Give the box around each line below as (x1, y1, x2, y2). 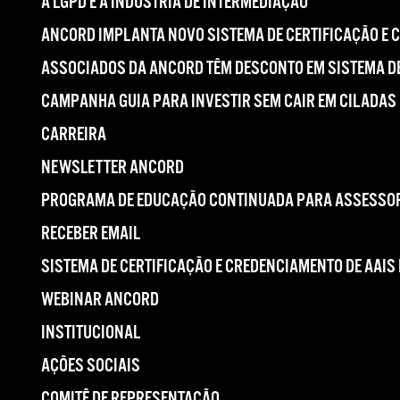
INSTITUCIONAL (41, 321, 140, 345)
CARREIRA (41, 123, 106, 146)
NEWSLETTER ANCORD (41, 156, 184, 179)
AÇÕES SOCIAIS (41, 354, 140, 378)
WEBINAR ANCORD (41, 288, 159, 312)
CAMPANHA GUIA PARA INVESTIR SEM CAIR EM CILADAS (41, 90, 396, 113)
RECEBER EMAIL (41, 222, 140, 246)
